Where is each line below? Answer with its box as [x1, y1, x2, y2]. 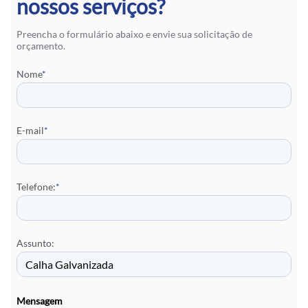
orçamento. [16, 40, 65, 52]
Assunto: [16, 237, 54, 250]
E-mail [16, 124, 44, 137]
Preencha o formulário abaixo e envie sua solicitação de [16, 28, 252, 41]
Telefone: [16, 181, 56, 193]
